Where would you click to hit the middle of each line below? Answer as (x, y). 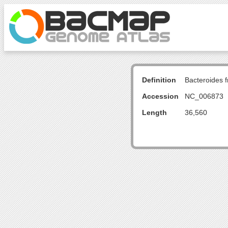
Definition (159, 80)
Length (154, 112)
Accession (160, 96)
